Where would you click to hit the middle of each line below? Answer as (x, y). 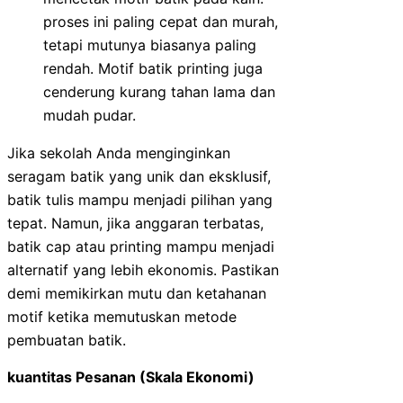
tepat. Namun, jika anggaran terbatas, (135, 224)
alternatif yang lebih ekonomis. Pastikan (143, 270)
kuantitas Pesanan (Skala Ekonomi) (131, 377)
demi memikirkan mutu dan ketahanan (137, 294)
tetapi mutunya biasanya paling (150, 45)
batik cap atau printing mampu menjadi (141, 247)
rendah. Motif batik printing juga (153, 69)
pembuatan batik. (67, 340)
